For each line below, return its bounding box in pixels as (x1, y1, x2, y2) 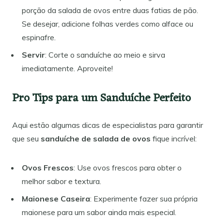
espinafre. (22, 32, 56, 42)
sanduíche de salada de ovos (41, 133, 151, 143)
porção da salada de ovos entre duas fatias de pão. (22, 5, 198, 15)
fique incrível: (151, 133, 197, 143)
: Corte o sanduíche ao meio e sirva (45, 49, 165, 60)
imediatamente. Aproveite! (22, 63, 113, 73)
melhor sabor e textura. (22, 176, 101, 186)
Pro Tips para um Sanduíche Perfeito (12, 88, 191, 108)
